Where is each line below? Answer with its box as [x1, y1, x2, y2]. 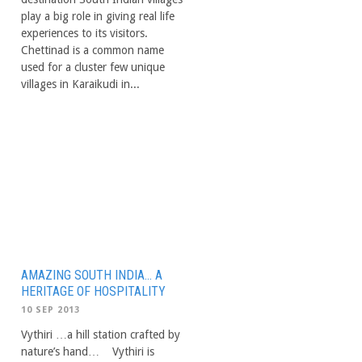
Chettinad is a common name [21, 44, 164, 57]
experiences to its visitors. [21, 27, 148, 40]
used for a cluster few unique [21, 61, 165, 74]
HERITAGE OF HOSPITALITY [21, 283, 166, 299]
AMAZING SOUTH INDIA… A [21, 267, 162, 283]
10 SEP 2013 [21, 304, 80, 315]
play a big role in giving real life [21, 10, 175, 23]
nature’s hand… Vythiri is [21, 344, 154, 358]
